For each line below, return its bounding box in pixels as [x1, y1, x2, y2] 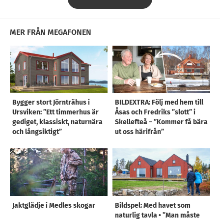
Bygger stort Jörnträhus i [12, 98, 90, 107]
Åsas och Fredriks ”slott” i [115, 108, 195, 117]
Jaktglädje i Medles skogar [12, 201, 95, 210]
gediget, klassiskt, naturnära [12, 118, 103, 127]
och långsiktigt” [12, 128, 62, 137]
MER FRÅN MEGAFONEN [10, 27, 91, 37]
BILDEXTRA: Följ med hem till [115, 98, 203, 107]
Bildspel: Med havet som [115, 201, 191, 210]
